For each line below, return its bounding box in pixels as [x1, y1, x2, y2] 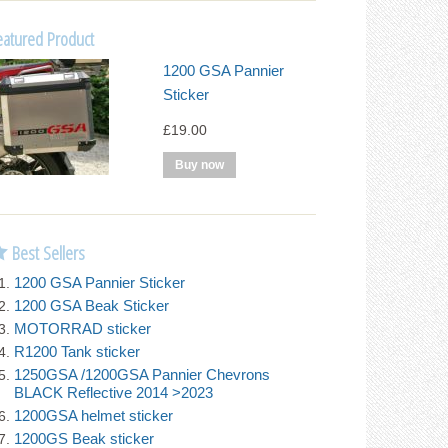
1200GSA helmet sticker [14, 406, 174, 424]
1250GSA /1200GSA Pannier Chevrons [14, 365, 271, 383]
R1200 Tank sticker [14, 342, 141, 360]
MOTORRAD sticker [14, 319, 152, 337]
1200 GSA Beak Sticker [14, 296, 170, 314]
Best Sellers [8, 239, 86, 266]
